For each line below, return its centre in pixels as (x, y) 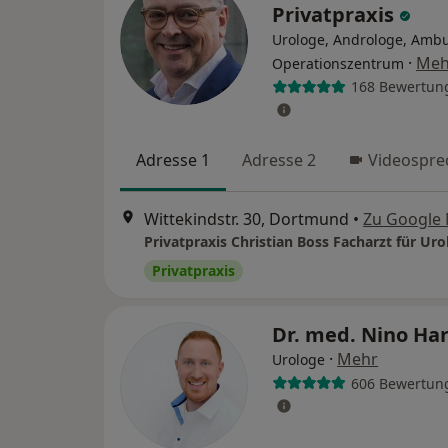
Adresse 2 (279, 159)
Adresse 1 (173, 159)
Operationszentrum (338, 63)
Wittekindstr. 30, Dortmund (246, 219)
